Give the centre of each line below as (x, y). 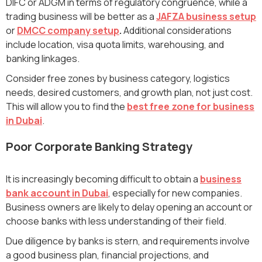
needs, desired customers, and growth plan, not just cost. (129, 92)
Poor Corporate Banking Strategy (99, 146)
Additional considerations (177, 30)
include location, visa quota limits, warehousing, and (115, 44)
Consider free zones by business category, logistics (118, 78)
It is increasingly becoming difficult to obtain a (103, 179)
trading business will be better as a (81, 16)
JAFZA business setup (206, 16)
